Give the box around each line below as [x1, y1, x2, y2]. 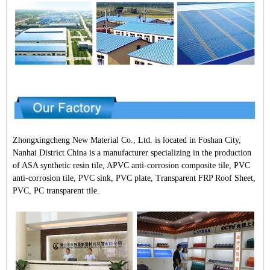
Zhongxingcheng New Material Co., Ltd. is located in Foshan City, [13, 135, 241, 145]
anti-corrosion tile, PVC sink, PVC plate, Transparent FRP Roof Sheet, [13, 173, 256, 183]
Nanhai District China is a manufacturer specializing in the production [13, 148, 251, 157]
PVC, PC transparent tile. [13, 186, 99, 195]
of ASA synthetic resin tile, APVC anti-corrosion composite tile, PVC [13, 160, 250, 170]
